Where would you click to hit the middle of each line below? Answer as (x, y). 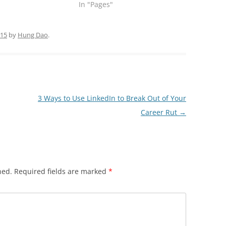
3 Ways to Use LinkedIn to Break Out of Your (112, 98)
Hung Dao (33, 35)
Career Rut (160, 112)
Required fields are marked (61, 171)
